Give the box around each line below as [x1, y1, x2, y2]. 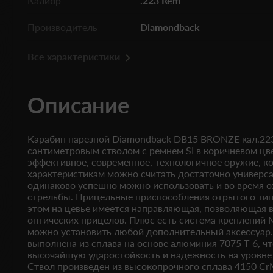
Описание [27, 91, 129, 118]
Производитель [27, 21, 97, 33]
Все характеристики [27, 51, 120, 62]
